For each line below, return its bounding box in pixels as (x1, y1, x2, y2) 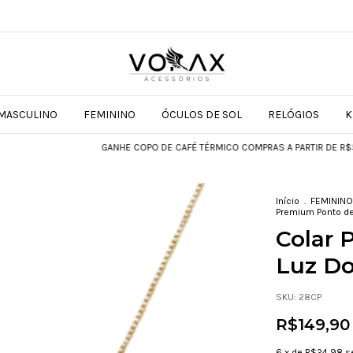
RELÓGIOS (268, 108, 319, 121)
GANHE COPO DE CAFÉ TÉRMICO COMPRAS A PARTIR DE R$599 (63, 142, 335, 153)
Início (276, 195, 299, 206)
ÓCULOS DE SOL (162, 108, 242, 121)
